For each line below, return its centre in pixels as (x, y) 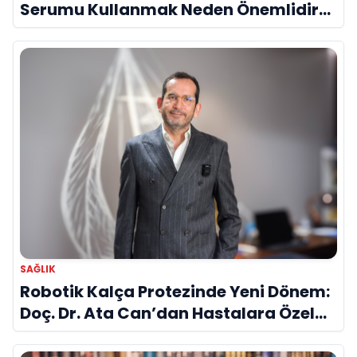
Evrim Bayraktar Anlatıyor (128, 31)
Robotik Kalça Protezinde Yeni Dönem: (175, 291)
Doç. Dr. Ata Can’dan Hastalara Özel (167, 313)
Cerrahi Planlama (93, 334)
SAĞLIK (38, 269)
